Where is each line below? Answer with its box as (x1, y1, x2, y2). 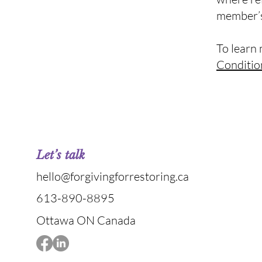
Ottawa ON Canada (36, 213, 136, 227)
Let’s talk (36, 148, 85, 162)
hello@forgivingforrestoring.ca (36, 169, 189, 184)
